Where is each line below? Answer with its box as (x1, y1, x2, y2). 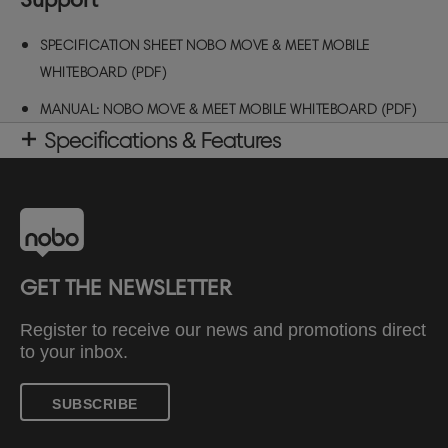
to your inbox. (20, 341, 128, 362)
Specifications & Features (44, 127, 281, 154)
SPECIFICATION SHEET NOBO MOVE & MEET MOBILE (40, 37, 370, 54)
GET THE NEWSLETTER (20, 273, 231, 301)
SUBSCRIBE (52, 395, 138, 412)
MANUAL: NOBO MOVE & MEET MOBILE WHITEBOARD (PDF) (40, 101, 417, 118)
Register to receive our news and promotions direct (20, 319, 426, 340)
